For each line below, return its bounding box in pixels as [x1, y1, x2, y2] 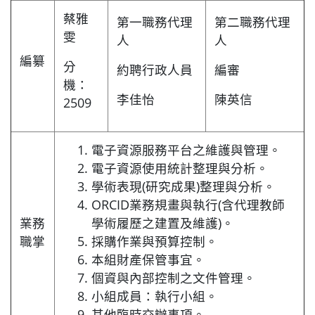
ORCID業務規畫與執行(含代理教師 [91, 196, 285, 214]
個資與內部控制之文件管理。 [91, 269, 256, 287]
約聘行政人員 [117, 61, 193, 79]
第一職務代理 [117, 13, 193, 31]
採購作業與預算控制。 [91, 233, 218, 250]
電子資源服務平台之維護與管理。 [91, 141, 281, 159]
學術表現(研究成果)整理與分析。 [91, 178, 276, 195]
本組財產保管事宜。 [91, 251, 205, 269]
